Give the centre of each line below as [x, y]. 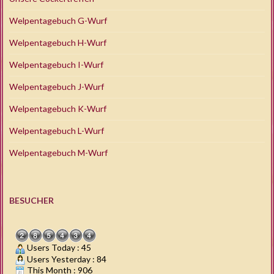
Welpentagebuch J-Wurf [57, 87]
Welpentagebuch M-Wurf [58, 153]
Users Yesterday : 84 [66, 259]
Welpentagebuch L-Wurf [57, 131]
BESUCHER [31, 201]
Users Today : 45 [58, 248]
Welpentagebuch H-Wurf [58, 43]
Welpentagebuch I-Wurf [56, 65]
